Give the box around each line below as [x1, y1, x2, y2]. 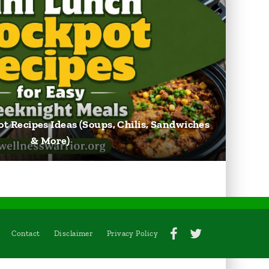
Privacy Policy [106, 229, 158, 238]
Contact [11, 229, 40, 238]
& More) [30, 133, 70, 147]
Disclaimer [53, 229, 93, 238]
